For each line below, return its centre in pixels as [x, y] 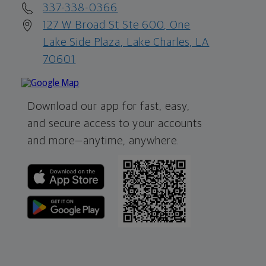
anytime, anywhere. [132, 141]
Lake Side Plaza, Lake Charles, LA [126, 43]
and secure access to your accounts [115, 124]
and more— [56, 141]
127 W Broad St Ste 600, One [117, 26]
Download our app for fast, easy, [109, 107]
